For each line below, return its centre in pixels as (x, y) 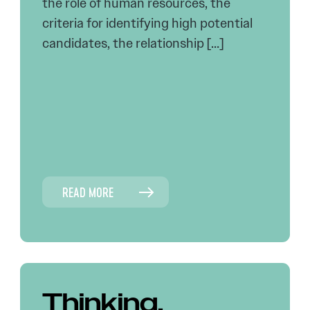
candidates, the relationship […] (133, 43)
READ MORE (88, 192)
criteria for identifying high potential (148, 23)
